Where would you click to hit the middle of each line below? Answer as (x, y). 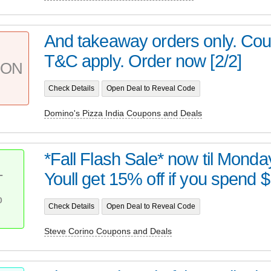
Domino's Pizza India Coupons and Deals (123, 113)
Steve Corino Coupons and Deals (108, 231)
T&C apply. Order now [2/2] (143, 61)
